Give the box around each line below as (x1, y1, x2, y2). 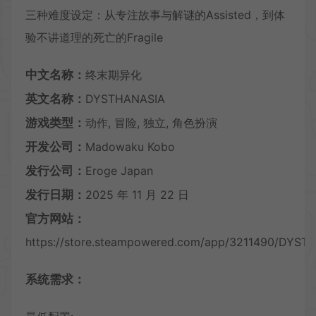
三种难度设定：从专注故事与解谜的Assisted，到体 (25, 7, 285, 22)
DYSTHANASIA (85, 91, 165, 106)
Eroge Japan (85, 163, 153, 178)
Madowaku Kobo (85, 139, 175, 154)
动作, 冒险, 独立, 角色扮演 (85, 115, 217, 130)
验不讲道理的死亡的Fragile (25, 30, 163, 44)
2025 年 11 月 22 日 (85, 187, 189, 202)
